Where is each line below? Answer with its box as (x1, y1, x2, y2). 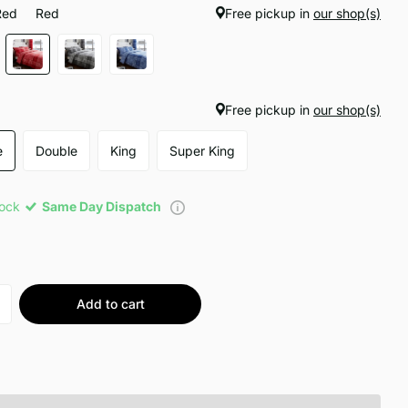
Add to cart (76, 296, 145, 312)
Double (36, 143, 78, 159)
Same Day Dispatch (39, 199, 168, 215)
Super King (169, 143, 236, 159)
